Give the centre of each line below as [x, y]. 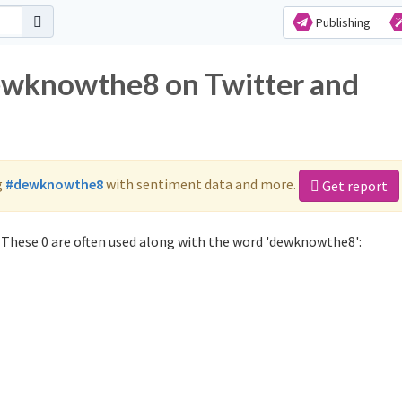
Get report [354, 186]
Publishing [341, 22]
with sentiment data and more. [201, 184]
